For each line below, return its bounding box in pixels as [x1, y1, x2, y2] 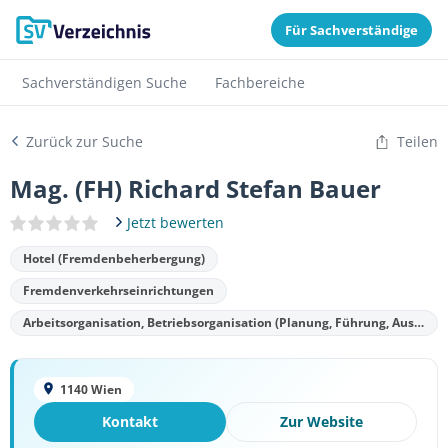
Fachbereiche [215, 73, 305, 92]
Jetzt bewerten [127, 213, 224, 232]
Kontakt [101, 412, 158, 431]
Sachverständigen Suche [22, 73, 187, 92]
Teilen [397, 132, 438, 151]
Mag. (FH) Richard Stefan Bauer [10, 172, 381, 205]
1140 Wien [60, 381, 122, 398]
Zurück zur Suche [26, 132, 143, 151]
